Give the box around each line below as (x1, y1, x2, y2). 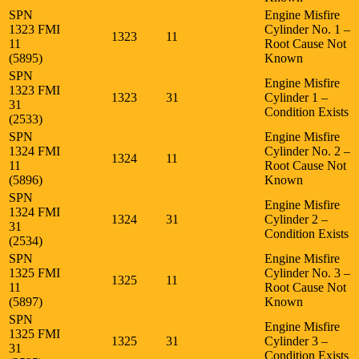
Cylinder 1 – (264, 90, 328, 104)
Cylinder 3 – (264, 333, 328, 348)
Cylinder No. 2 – (264, 143, 350, 158)
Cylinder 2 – (264, 212, 328, 226)
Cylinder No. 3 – (264, 265, 350, 280)
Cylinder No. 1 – (264, 22, 350, 36)
